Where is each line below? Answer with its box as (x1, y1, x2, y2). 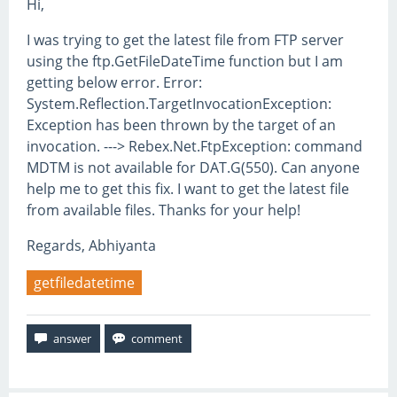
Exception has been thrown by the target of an (27, 115, 336, 135)
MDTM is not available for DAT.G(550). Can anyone (27, 158, 360, 177)
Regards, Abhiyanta (27, 236, 156, 255)
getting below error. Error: (27, 73, 202, 92)
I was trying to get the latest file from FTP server (27, 30, 344, 50)
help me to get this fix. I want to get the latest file (27, 179, 349, 198)
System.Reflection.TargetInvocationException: (27, 94, 331, 113)
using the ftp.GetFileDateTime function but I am (27, 51, 343, 71)
